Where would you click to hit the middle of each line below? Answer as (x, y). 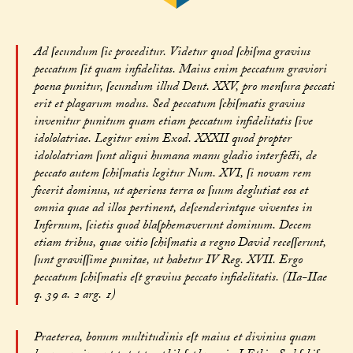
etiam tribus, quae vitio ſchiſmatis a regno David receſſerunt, (180, 244)
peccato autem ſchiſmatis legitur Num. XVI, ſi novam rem (172, 175)
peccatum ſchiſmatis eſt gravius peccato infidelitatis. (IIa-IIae (180, 279)
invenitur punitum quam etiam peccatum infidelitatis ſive (173, 123)
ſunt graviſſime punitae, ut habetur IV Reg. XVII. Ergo (168, 262)
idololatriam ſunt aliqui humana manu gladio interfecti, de (175, 158)
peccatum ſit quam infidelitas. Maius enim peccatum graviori (180, 71)
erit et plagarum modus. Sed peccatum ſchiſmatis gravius (169, 106)
